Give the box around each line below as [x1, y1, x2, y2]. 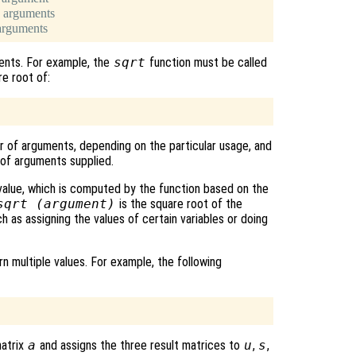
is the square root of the [115, 196, 242, 212]
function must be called [145, 55, 267, 71]
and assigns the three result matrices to [36, 338, 243, 354]
